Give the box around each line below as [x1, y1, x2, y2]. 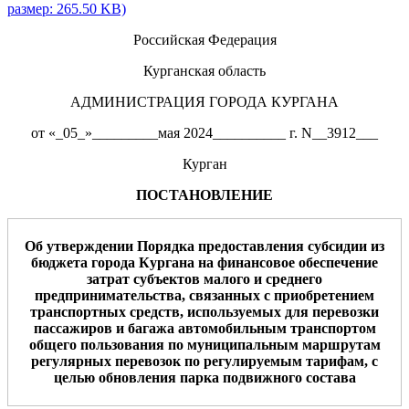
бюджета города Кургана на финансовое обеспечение [31, 254, 378, 270]
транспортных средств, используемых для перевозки [30, 303, 379, 320]
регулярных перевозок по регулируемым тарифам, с [31, 352, 378, 369]
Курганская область [143, 62, 266, 79]
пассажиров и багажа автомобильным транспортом [33, 320, 376, 336]
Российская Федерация [132, 31, 277, 47]
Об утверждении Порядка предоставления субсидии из [25, 237, 384, 254]
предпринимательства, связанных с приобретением [35, 287, 374, 303]
